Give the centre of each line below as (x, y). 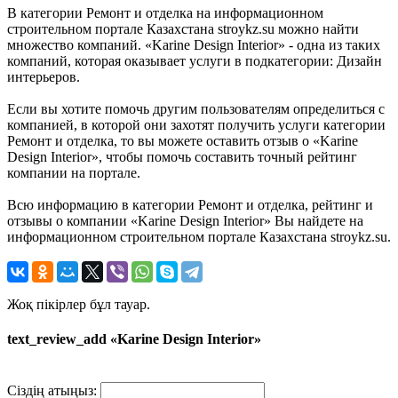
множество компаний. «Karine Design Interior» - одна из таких (194, 44)
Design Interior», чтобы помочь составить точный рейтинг (182, 156)
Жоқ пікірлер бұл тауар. (79, 304)
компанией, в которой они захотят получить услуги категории (196, 124)
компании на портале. (74, 172)
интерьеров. (44, 76)
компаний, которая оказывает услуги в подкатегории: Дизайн (195, 60)
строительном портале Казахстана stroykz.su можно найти (183, 28)
